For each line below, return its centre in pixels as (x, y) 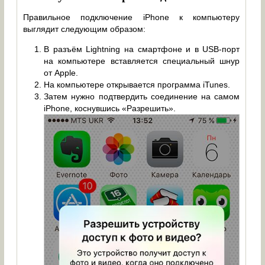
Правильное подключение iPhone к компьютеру (132, 17)
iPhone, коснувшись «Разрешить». (110, 109)
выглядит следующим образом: (85, 29)
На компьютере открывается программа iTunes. (137, 85)
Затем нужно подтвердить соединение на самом (142, 97)
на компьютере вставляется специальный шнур (142, 61)
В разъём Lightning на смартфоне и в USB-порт (142, 49)
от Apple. (61, 73)
